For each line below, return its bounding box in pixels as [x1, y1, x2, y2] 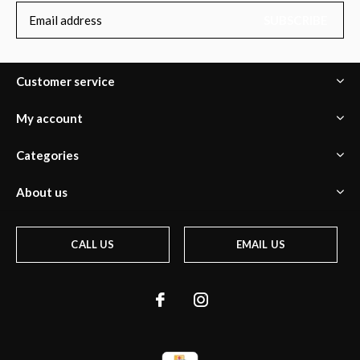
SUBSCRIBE [263, 13, 329, 28]
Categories [16, 148, 79, 163]
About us [16, 185, 67, 200]
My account [16, 111, 83, 126]
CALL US [71, 238, 115, 252]
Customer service [16, 74, 115, 89]
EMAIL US [235, 238, 286, 252]
